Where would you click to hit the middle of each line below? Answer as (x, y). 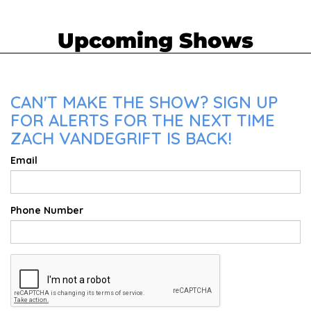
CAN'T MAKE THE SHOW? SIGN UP (144, 102)
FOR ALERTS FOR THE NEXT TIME (143, 120)
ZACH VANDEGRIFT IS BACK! (121, 138)
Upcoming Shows (155, 41)
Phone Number (47, 210)
